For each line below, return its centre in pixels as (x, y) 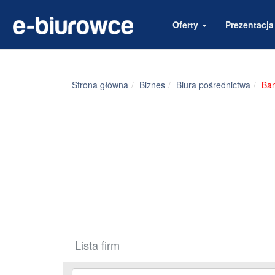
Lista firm (97, 245)
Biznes (152, 85)
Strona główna (100, 85)
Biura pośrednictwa (213, 85)
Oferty (187, 25)
